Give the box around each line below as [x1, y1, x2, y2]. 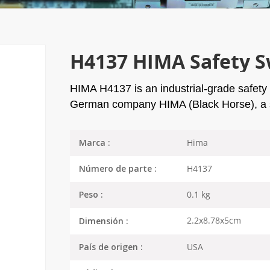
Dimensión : [78, 217, 128, 226]
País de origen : [78, 243, 143, 252]
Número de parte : [78, 165, 157, 174]
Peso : [78, 191, 103, 200]
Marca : [78, 139, 110, 148]
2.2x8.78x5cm [186, 215, 241, 227]
